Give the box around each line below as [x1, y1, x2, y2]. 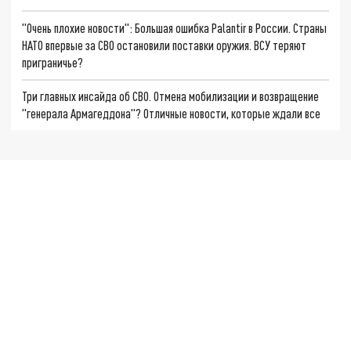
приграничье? [22, 54, 84, 70]
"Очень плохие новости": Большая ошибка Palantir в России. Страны [22, 20, 327, 35]
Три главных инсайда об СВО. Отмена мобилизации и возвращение [22, 89, 320, 104]
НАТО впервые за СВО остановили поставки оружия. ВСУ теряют [22, 37, 307, 52]
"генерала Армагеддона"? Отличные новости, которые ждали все [22, 106, 321, 121]
